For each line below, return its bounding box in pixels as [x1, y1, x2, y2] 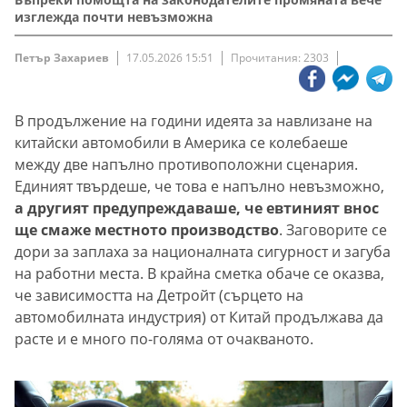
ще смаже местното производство [15, 220, 279, 241]
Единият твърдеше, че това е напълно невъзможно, [15, 176, 384, 197]
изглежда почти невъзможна [15, 8, 213, 26]
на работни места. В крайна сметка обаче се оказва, [15, 263, 384, 284]
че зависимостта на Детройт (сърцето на [15, 285, 303, 306]
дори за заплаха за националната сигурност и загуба [15, 242, 391, 263]
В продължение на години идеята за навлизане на [15, 111, 372, 132]
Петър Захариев [15, 50, 109, 66]
